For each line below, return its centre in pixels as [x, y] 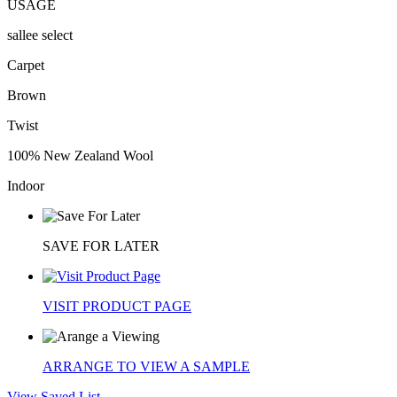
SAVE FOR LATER [101, 245]
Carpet [26, 65]
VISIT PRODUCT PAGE [117, 306]
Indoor [26, 185]
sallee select [40, 35]
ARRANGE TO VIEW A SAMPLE [146, 366]
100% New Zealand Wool [80, 155]
